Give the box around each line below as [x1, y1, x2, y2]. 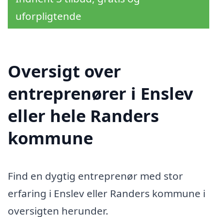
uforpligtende [15, 9, 81, 23]
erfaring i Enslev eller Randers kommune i [8, 186, 205, 200]
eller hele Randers [8, 104, 159, 127]
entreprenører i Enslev [8, 81, 193, 105]
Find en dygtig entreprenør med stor [8, 169, 183, 183]
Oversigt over [8, 59, 121, 82]
